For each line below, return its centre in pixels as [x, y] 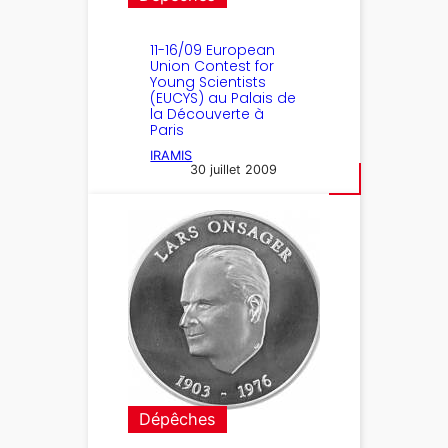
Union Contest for [212, 66]
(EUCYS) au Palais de [223, 98]
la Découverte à [207, 114]
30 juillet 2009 [234, 169]
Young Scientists [208, 82]
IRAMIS [171, 156]
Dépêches [178, 419]
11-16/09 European [213, 50]
